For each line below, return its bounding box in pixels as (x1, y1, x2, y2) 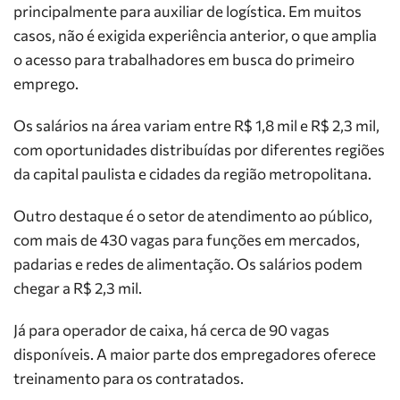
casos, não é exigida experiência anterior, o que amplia (13, 26, 377, 45)
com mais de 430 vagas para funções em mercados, (13, 230, 360, 249)
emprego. (13, 74, 79, 93)
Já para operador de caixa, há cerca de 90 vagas (13, 321, 329, 339)
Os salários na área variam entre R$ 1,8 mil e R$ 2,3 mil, (13, 116, 379, 135)
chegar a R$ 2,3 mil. (13, 279, 142, 297)
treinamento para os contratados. (13, 369, 244, 387)
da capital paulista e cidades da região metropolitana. (13, 164, 371, 183)
